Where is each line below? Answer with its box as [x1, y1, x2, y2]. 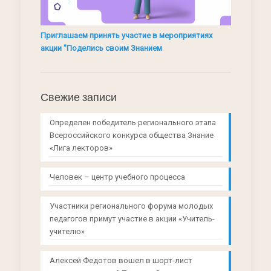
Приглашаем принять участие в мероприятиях [40, 31, 212, 41]
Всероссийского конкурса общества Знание [49, 131, 214, 140]
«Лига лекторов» [49, 143, 113, 153]
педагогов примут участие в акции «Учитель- [49, 214, 215, 224]
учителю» [49, 227, 85, 237]
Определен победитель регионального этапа [49, 118, 216, 128]
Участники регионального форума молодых [49, 201, 213, 211]
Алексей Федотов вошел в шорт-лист [49, 256, 192, 266]
